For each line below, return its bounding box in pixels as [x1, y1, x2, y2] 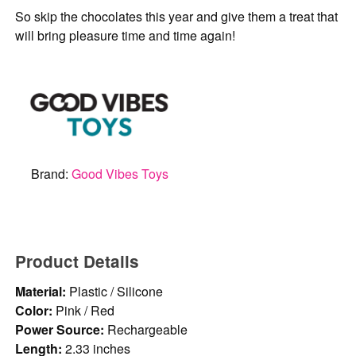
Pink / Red [52, 301, 115, 320]
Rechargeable [104, 320, 188, 339]
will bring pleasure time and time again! [15, 25, 236, 44]
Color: [15, 301, 53, 320]
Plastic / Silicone [66, 282, 164, 301]
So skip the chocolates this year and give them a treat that [15, 6, 339, 25]
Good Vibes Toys [71, 164, 168, 184]
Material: [15, 282, 67, 301]
